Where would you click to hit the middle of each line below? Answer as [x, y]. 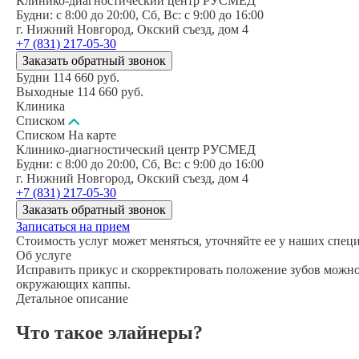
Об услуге [44, 255]
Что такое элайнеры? [109, 332]
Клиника [40, 106]
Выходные [45, 91]
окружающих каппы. [73, 284]
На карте [92, 135]
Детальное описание [72, 298]
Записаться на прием [73, 226]
